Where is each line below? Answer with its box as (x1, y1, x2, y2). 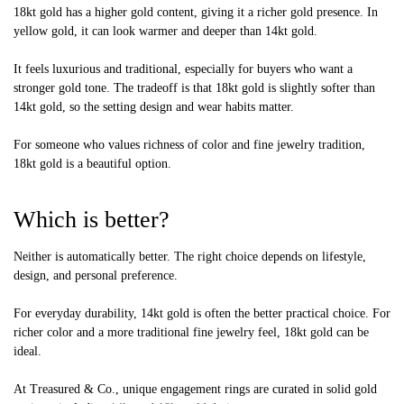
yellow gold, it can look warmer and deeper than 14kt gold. (14, 24, 317, 39)
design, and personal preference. (14, 269, 178, 283)
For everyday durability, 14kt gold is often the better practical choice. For (14, 307, 390, 321)
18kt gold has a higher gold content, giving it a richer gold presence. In (14, 5, 378, 20)
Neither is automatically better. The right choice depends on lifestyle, (14, 250, 366, 264)
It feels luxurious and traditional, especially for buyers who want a (14, 62, 353, 77)
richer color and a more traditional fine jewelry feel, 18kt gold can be (14, 326, 369, 340)
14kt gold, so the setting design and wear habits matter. (14, 100, 294, 115)
